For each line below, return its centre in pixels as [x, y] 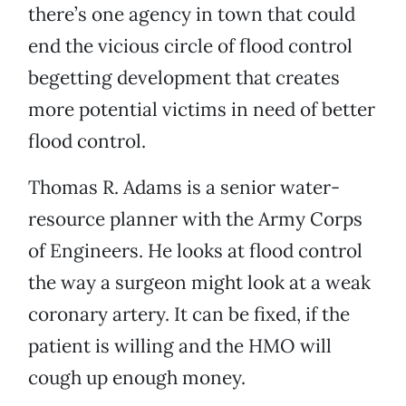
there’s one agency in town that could [192, 14]
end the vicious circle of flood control [190, 46]
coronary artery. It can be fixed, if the [189, 314]
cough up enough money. [137, 378]
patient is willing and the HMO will [180, 346]
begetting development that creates [184, 78]
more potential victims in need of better [202, 110]
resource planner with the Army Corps [195, 219]
